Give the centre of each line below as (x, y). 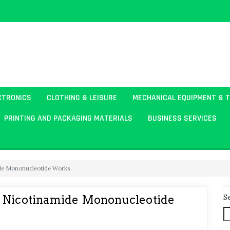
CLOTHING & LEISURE (82, 98)
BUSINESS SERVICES (182, 118)
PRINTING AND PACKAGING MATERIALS (68, 118)
